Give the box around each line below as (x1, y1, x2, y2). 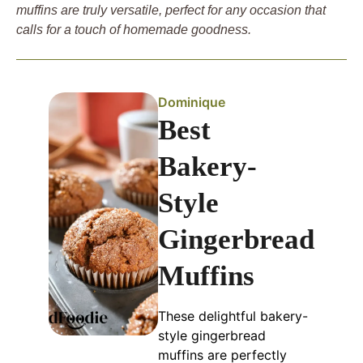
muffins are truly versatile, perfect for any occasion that (16, 3, 326, 18)
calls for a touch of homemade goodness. (16, 23, 251, 37)
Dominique (158, 94, 225, 111)
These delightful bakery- (158, 308, 308, 325)
